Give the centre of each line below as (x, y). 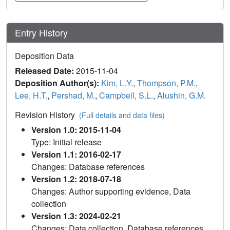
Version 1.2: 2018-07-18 (76, 179)
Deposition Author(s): (58, 83)
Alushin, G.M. (181, 95)
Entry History (43, 33)
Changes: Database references (88, 167)
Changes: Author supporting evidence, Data (111, 191)
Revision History (47, 115)
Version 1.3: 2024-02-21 (76, 216)
